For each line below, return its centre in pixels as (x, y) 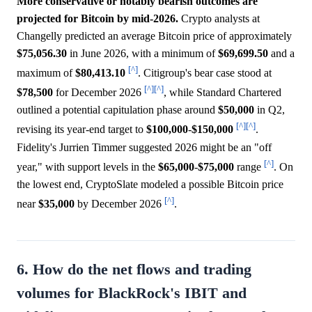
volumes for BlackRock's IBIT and (132, 294)
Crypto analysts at (219, 18)
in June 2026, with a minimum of (142, 53)
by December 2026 (119, 204)
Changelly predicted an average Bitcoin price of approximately (154, 36)
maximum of (46, 73)
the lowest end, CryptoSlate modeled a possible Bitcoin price (150, 184)
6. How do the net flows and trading (134, 270)
